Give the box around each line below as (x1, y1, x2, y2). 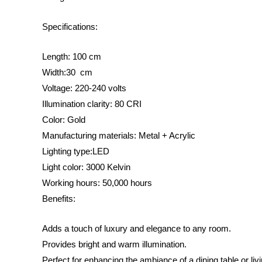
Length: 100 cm (42, 51, 101, 61)
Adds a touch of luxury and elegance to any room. (42, 223, 231, 233)
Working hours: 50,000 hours (42, 177, 152, 188)
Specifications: (42, 21, 98, 32)
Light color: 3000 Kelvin (42, 161, 130, 172)
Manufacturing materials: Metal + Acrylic (42, 130, 195, 140)
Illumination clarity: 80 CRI (42, 98, 142, 109)
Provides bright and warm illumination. (42, 239, 187, 249)
